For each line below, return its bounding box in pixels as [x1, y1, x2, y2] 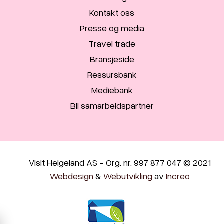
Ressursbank [87, 68, 137, 80]
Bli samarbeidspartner [70, 99, 154, 111]
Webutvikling [103, 170, 152, 181]
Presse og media [79, 22, 144, 33]
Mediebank [91, 84, 133, 95]
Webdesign [50, 170, 93, 181]
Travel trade [88, 37, 135, 49]
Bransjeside [89, 53, 134, 64]
